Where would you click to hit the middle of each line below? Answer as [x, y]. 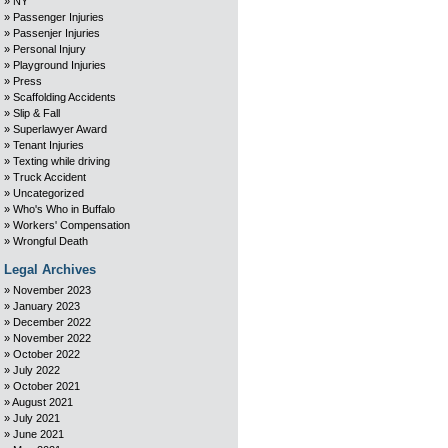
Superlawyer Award [60, 129]
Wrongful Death [50, 241]
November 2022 [52, 338]
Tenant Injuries [48, 145]
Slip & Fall [36, 113]
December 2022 [52, 322]
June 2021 [38, 434]
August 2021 [42, 402]
